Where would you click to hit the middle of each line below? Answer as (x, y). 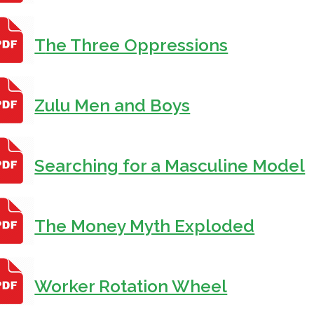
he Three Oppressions (137, 46)
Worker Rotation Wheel (131, 287)
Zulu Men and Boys (112, 106)
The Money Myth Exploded (145, 226)
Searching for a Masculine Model (170, 166)
